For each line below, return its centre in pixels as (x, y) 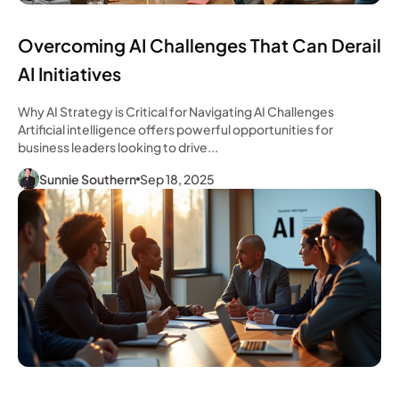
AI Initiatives (69, 73)
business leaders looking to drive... (118, 147)
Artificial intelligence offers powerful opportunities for (175, 129)
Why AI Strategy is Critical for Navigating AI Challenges (176, 111)
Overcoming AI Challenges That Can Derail (199, 45)
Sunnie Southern (88, 179)
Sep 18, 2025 (177, 179)
